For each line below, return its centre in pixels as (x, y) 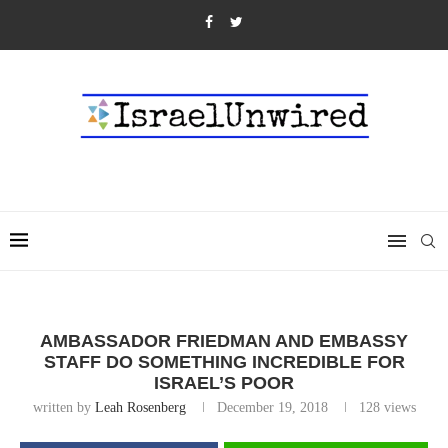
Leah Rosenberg (140, 407)
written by (63, 407)
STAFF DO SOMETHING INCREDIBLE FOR (224, 362)
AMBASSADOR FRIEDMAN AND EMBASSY (224, 341)
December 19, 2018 (272, 407)
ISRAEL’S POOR (224, 383)
